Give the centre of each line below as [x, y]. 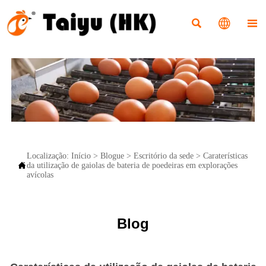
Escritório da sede [163, 156]
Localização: [49, 156]
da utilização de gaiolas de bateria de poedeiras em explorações [132, 165]
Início [81, 156]
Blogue [112, 156]
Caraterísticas [225, 156]
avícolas [40, 175]
